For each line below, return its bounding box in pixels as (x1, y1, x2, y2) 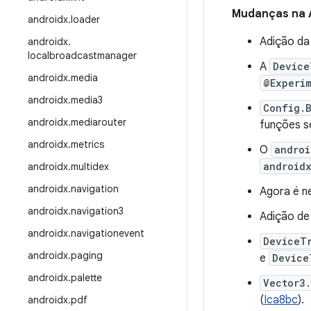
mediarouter (71, 116, 126, 128)
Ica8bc (264, 293, 298, 307)
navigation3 (71, 205, 124, 217)
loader (71, 13, 100, 26)
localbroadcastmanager (28, 49, 137, 62)
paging (71, 249, 103, 262)
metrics (71, 138, 104, 151)
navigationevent (71, 227, 144, 239)
